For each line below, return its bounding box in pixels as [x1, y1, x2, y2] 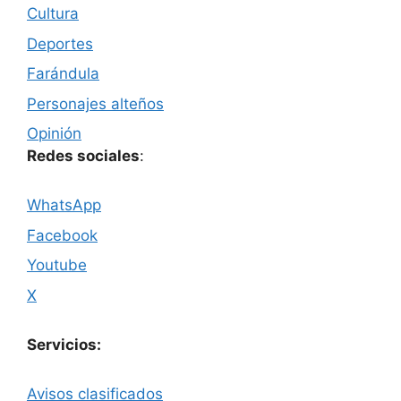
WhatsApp [27, 196, 101, 215]
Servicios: [27, 335, 101, 354]
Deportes [27, 34, 93, 53]
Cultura [27, 4, 79, 23]
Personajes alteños [27, 94, 164, 113]
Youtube [27, 256, 87, 275]
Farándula [27, 64, 99, 83]
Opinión [27, 124, 81, 143]
